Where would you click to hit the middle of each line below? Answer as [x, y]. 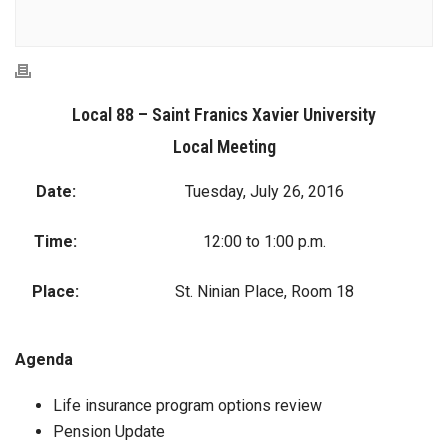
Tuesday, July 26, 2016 [264, 191]
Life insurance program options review [187, 405]
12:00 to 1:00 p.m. [264, 241]
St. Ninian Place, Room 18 [264, 291]
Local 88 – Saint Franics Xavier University [224, 114]
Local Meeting [224, 146]
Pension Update [108, 431]
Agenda [44, 359]
